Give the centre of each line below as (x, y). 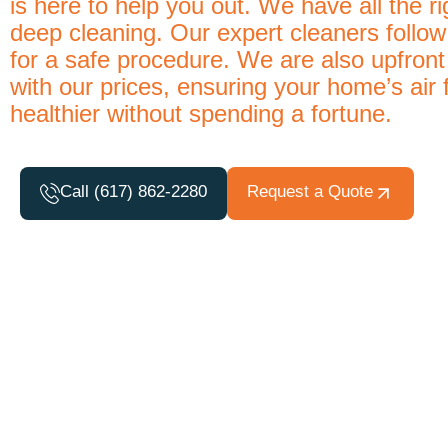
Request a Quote (310, 192)
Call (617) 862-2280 (134, 192)
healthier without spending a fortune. (201, 114)
